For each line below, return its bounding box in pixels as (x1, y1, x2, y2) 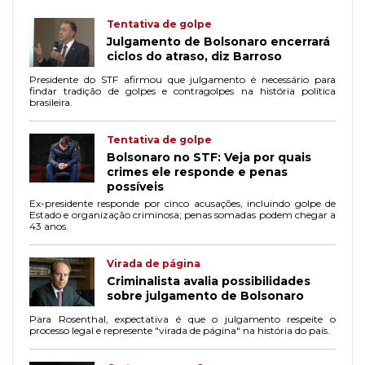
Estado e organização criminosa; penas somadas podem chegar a (29, 209, 336, 222)
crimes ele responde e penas (107, 165, 288, 180)
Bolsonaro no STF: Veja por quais (107, 150, 311, 165)
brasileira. (29, 96, 73, 109)
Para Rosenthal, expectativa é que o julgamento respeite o (29, 313, 336, 326)
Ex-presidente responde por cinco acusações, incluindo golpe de (29, 197, 336, 210)
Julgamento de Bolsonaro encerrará (107, 34, 330, 50)
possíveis (107, 179, 164, 195)
